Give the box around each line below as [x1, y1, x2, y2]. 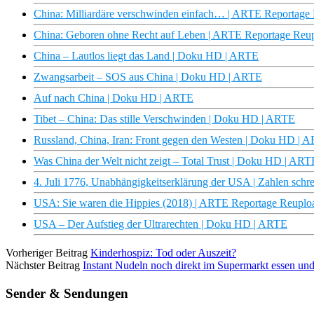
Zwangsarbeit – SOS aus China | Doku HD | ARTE [34, 71, 262, 83]
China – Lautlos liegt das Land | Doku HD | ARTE [34, 50, 259, 62]
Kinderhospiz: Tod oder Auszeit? [90, 247, 236, 259]
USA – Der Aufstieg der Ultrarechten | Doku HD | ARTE [34, 218, 287, 231]
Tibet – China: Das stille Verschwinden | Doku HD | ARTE [34, 113, 295, 125]
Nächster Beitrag [6, 259, 80, 272]
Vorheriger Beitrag [6, 247, 88, 259]
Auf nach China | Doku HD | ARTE [34, 92, 193, 104]
